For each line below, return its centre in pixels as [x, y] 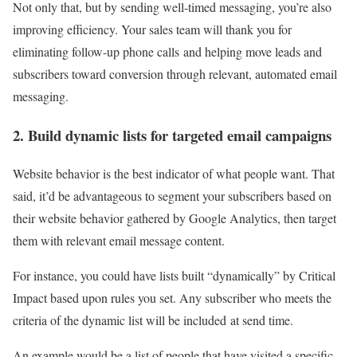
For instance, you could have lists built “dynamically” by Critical [174, 276]
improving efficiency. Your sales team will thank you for [152, 29]
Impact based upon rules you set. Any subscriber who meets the [172, 298]
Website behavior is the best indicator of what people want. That [174, 174]
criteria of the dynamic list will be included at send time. [153, 320]
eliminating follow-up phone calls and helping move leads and [167, 51]
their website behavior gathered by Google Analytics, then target [175, 218]
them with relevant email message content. [119, 241]
